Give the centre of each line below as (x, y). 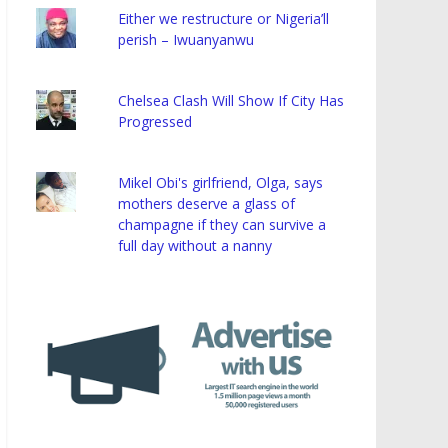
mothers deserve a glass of (207, 204)
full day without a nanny (195, 246)
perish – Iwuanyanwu (186, 40)
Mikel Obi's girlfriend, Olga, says (221, 183)
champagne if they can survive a (222, 225)
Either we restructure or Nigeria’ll (224, 19)
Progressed (155, 122)
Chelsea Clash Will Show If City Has (231, 101)
